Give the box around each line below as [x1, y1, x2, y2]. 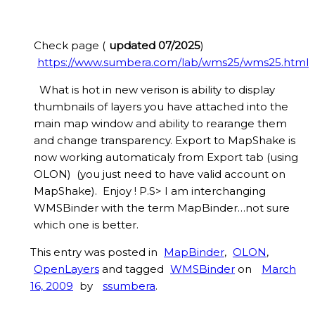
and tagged [99, 262, 167, 276]
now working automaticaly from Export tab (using [34, 150, 298, 165]
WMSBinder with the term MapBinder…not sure [34, 201, 290, 215]
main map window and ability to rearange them [34, 117, 287, 131]
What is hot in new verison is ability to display [34, 83, 275, 97]
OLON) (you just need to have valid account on [34, 167, 285, 181]
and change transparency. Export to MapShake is [34, 134, 295, 148]
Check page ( [34, 39, 105, 53]
